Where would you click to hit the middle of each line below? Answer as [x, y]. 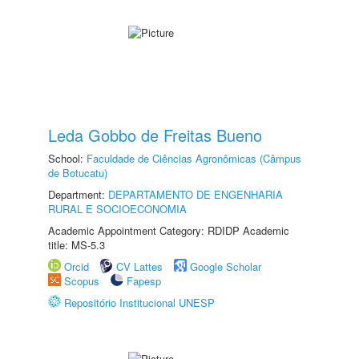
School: [67, 158]
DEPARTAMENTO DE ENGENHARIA [196, 194]
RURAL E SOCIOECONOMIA [117, 209]
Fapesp [144, 281]
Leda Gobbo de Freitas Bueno [155, 135]
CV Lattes [139, 266]
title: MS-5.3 [77, 245]
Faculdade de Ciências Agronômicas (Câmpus [194, 158]
